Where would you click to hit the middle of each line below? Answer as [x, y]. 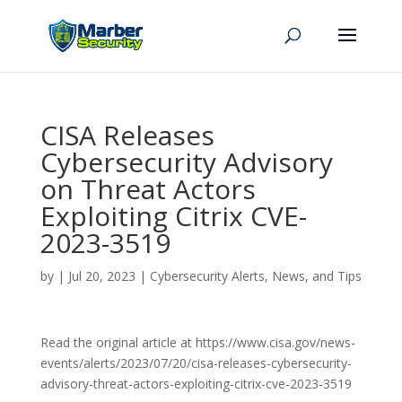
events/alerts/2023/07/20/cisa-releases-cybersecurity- [196, 363]
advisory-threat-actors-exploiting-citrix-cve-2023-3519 [196, 384]
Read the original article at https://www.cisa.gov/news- [197, 342]
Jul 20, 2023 [101, 276]
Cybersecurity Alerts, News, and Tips [255, 276]
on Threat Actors [148, 189]
